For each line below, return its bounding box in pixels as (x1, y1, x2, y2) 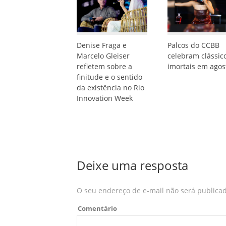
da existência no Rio (77, 83, 144, 92)
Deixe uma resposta (77, 157, 188, 174)
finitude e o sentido (77, 72, 142, 82)
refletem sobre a (77, 62, 132, 71)
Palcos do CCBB (167, 40, 219, 50)
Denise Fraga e (77, 40, 127, 50)
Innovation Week (77, 93, 133, 103)
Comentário (78, 204, 117, 213)
